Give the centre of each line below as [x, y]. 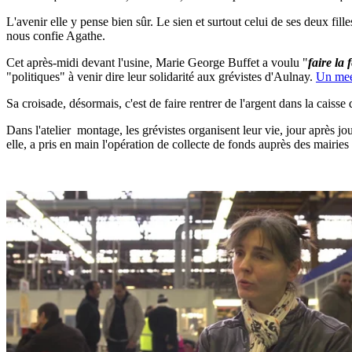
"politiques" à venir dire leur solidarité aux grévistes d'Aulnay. [161, 77]
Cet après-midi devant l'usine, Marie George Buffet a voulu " [157, 63]
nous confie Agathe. [56, 36]
